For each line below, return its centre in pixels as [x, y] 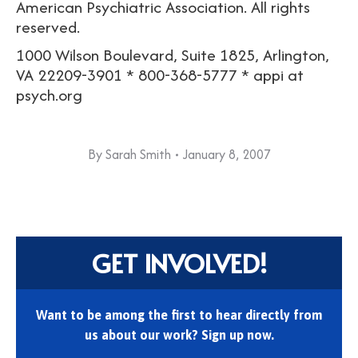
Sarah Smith [138, 154]
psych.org [49, 95]
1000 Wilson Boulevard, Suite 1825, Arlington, [173, 55]
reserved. [48, 27]
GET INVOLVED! [179, 263]
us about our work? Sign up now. [179, 335]
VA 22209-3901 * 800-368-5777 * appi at [160, 75]
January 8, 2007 [227, 154]
